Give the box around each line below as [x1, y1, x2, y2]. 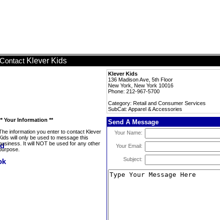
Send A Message [108, 118, 159, 126]
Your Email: [116, 143, 142, 149]
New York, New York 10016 [108, 82, 173, 88]
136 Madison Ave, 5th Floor [108, 77, 173, 82]
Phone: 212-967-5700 [108, 88, 160, 94]
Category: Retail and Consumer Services [108, 100, 206, 106]
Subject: [123, 156, 142, 162]
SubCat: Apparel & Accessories [108, 106, 182, 112]
